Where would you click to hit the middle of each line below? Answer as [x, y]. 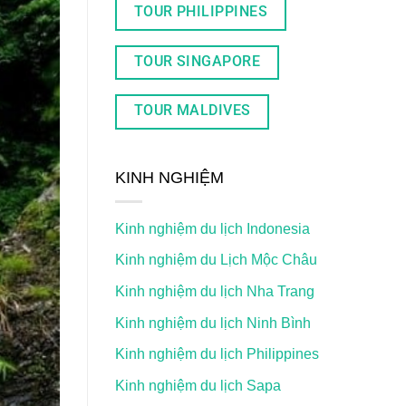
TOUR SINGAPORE [197, 61]
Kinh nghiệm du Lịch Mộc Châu [216, 260]
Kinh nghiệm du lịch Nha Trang [215, 291]
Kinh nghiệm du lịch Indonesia [213, 228]
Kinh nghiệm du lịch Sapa [198, 385]
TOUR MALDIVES [192, 110]
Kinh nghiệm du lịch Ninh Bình [213, 323]
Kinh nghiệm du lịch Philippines [217, 354]
